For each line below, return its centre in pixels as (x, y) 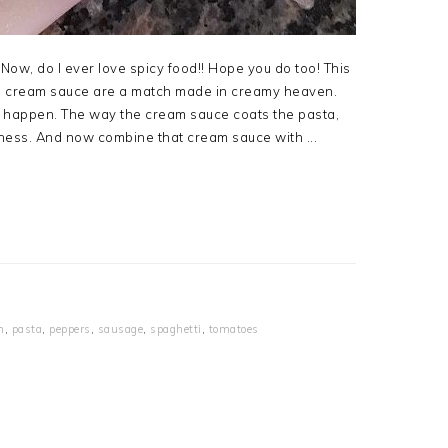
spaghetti (176, 329)
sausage (120, 329)
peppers (70, 329)
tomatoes (233, 329)
